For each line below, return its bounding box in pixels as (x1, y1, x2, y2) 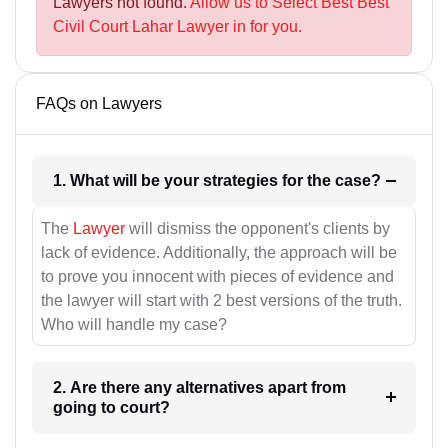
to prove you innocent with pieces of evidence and (41, 267, 394, 285)
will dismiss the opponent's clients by (125, 219, 390, 237)
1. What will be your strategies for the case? (334, 172, 381, 190)
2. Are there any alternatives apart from (52, 378, 346, 396)
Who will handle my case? (41, 315, 227, 333)
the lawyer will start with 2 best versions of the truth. (41, 291, 402, 309)
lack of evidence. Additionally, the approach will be (41, 243, 397, 261)
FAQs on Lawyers (36, 95, 162, 113)
